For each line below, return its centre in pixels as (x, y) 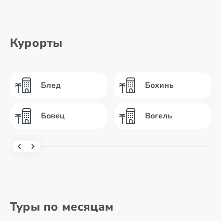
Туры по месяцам (62, 207)
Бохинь (159, 85)
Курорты (36, 43)
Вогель (159, 116)
